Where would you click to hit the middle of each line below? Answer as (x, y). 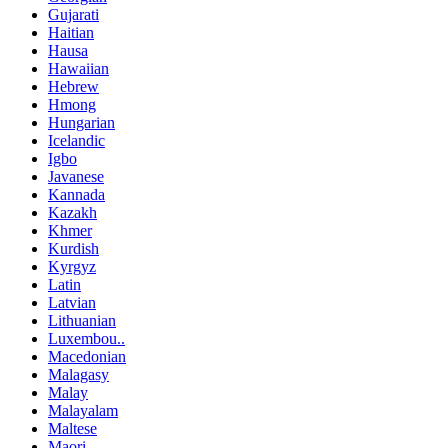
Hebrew (73, 87)
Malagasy (78, 375)
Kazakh (72, 213)
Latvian (72, 303)
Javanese (76, 177)
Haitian (71, 33)
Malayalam (83, 411)
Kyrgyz (72, 267)
